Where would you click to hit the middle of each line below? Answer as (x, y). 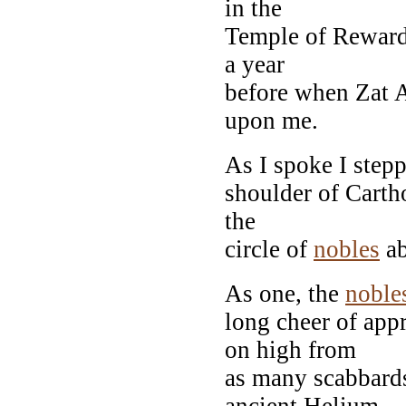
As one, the (285, 293)
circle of (269, 249)
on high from (290, 349)
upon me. (271, 120)
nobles (347, 249)
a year (255, 64)
